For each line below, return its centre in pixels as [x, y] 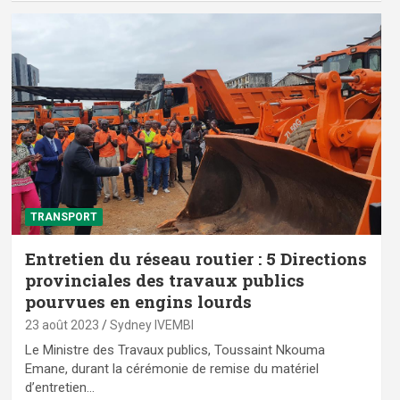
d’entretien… [59, 388]
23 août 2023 [62, 325]
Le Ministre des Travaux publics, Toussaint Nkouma [175, 350]
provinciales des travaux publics [164, 280]
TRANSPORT [63, 217]
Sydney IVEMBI [151, 325]
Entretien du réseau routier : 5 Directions [196, 259]
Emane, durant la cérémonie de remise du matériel [171, 369]
